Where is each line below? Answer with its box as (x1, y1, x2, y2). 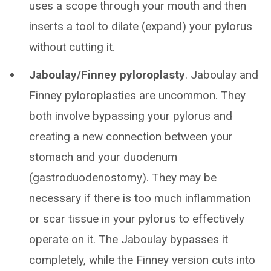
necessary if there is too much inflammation (29, 191, 250, 205)
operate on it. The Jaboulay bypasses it (29, 232, 228, 246)
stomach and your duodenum (29, 150, 177, 164)
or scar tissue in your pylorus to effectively (29, 212, 244, 226)
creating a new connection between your (29, 129, 233, 143)
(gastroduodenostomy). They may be (29, 171, 217, 184)
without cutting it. (29, 40, 115, 54)
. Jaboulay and (185, 68, 258, 82)
